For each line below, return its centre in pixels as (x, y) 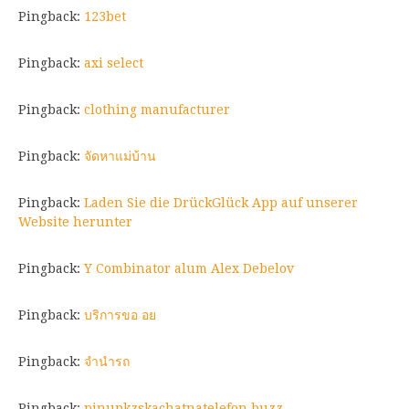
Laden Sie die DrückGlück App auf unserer (221, 202)
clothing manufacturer (157, 109)
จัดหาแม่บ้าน (120, 156)
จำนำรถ (107, 361)
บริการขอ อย (120, 315)
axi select (114, 63)
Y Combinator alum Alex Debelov (189, 268)
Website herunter (75, 221)
